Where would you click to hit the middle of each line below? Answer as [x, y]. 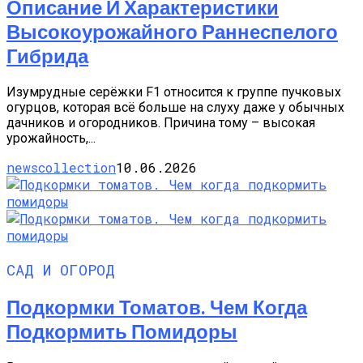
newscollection [61, 167]
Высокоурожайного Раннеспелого [172, 31]
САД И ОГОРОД [61, 269]
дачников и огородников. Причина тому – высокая [161, 122]
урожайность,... [51, 138]
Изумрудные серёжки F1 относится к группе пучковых [174, 92]
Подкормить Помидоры [122, 331]
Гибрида [47, 55]
